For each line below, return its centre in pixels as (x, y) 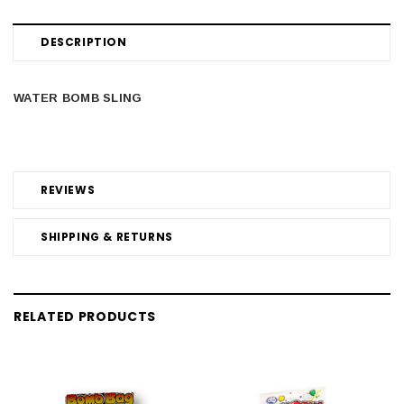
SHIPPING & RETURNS (107, 236)
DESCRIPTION (84, 41)
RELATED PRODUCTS (85, 316)
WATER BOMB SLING (78, 97)
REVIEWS (68, 189)
